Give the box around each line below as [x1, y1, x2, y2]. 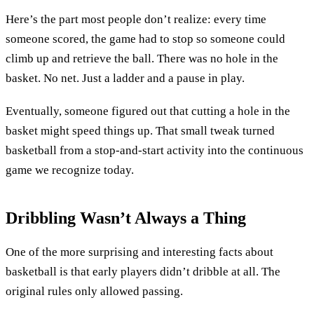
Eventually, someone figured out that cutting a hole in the [6, 104, 290, 118]
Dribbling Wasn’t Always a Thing [6, 208, 246, 227]
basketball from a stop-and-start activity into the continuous [6, 144, 303, 158]
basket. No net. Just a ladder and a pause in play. [6, 71, 245, 85]
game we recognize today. [6, 163, 134, 177]
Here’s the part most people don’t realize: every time [6, 12, 266, 26]
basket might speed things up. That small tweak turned [6, 124, 275, 138]
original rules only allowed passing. [6, 284, 183, 298]
